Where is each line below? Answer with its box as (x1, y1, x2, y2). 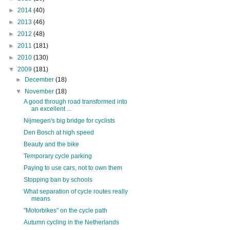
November (25, 87, 56, 95)
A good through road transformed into (23, 98, 127, 105)
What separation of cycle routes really (23, 187, 128, 195)
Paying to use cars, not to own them (23, 164, 122, 171)
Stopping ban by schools (23, 176, 92, 183)
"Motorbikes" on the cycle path (23, 206, 107, 214)
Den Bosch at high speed (23, 128, 94, 136)
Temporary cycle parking (23, 152, 92, 160)
